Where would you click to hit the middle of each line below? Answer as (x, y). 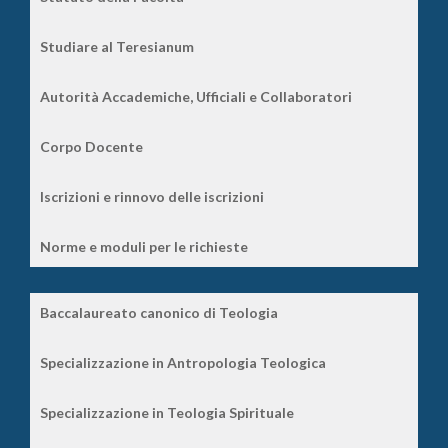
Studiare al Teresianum (117, 46)
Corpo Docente (91, 146)
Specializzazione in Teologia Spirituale (167, 412)
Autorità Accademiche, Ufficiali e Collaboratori (196, 96)
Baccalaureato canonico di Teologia (159, 312)
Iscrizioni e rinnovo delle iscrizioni (152, 196)
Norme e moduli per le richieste (144, 246)
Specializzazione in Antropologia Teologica (183, 362)
